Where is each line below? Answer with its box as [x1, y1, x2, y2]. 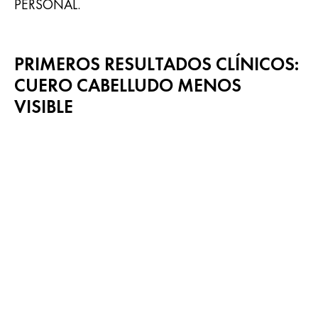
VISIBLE [14, 94, 73, 119]
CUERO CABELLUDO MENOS [14, 72, 241, 97]
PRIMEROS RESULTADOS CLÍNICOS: [14, 51, 299, 76]
